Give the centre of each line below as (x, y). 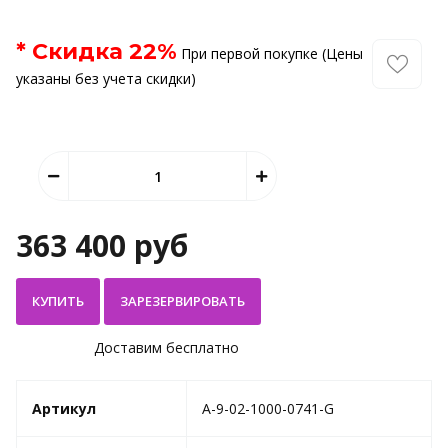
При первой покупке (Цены (270, 53)
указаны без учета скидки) (106, 78)
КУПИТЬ (58, 301)
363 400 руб (102, 245)
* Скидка (72, 51)
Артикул (64, 408)
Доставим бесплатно (166, 347)
